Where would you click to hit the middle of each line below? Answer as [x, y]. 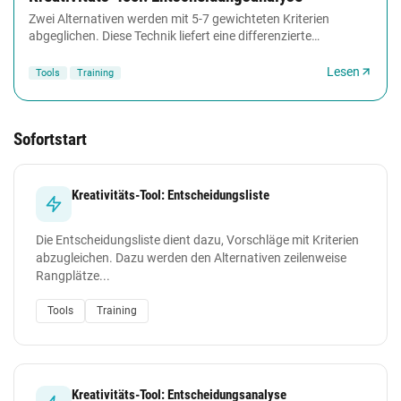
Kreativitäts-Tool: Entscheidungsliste [171, 195]
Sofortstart [50, 139]
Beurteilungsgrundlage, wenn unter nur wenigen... [166, 52]
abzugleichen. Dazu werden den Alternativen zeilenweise [191, 257]
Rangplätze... [73, 275]
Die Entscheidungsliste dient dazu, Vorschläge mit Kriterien [197, 239]
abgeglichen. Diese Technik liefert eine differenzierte [170, 35]
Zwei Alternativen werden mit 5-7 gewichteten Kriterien [179, 18]
